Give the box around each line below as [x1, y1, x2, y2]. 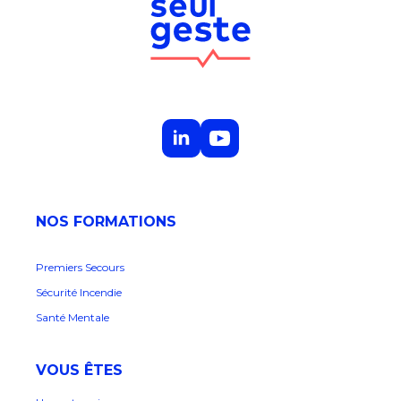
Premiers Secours [36, 260, 124, 275]
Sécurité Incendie [36, 286, 122, 300]
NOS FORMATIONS [36, 213, 185, 231]
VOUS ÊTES [36, 362, 123, 380]
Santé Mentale [36, 311, 109, 325]
